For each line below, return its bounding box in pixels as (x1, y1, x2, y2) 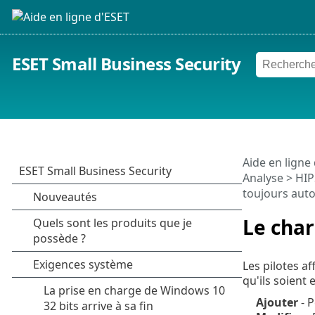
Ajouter (255, 294, 298, 310)
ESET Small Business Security (12, 52, 241, 76)
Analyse (242, 170, 283, 186)
